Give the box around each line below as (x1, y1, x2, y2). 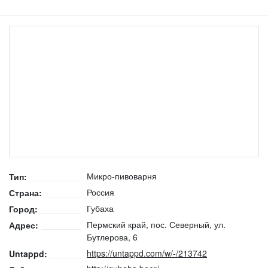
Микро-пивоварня (87, 170, 157, 182)
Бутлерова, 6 (87, 230, 138, 243)
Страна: (9, 187, 42, 199)
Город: (9, 202, 38, 215)
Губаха (87, 202, 114, 214)
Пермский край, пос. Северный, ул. (87, 218, 226, 230)
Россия (87, 186, 114, 199)
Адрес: (9, 218, 38, 231)
